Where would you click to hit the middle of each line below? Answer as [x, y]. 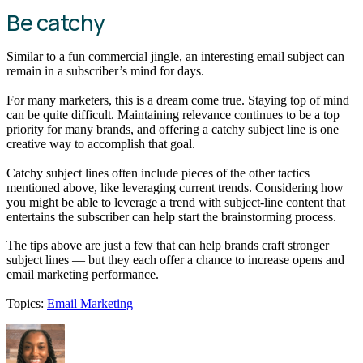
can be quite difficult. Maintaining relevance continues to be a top [173, 114]
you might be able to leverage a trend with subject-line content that [176, 202]
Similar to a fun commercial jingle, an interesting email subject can [175, 57]
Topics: [25, 303]
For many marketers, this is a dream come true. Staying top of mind [178, 100]
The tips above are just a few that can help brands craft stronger [168, 246]
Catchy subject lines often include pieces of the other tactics [158, 173]
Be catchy [56, 23]
